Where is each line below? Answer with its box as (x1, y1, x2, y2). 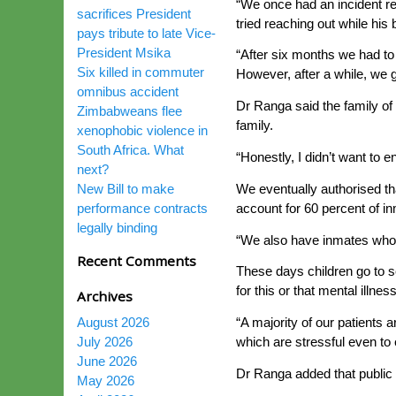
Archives (77, 287, 133, 305)
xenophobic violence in (77, 123, 208, 138)
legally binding (77, 220, 157, 235)
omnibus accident (77, 84, 179, 99)
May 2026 (77, 373, 134, 388)
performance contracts (77, 201, 208, 216)
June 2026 (77, 354, 137, 369)
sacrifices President (77, 6, 191, 21)
